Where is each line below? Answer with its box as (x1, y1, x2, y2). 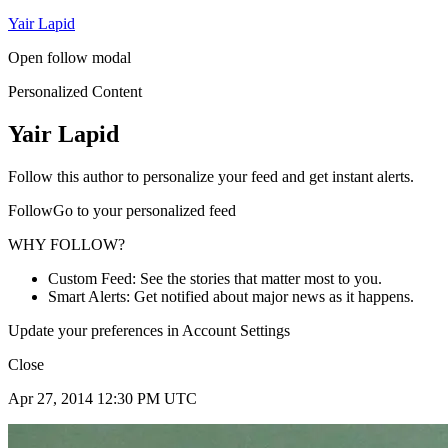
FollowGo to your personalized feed (8, 201, 236, 219)
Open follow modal (8, 48, 131, 66)
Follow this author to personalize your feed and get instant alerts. (8, 167, 414, 185)
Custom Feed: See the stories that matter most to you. (48, 269, 382, 287)
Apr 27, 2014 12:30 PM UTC (8, 389, 197, 407)
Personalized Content (8, 82, 142, 100)
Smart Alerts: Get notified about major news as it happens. (48, 287, 414, 305)
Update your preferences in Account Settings (8, 321, 290, 339)
